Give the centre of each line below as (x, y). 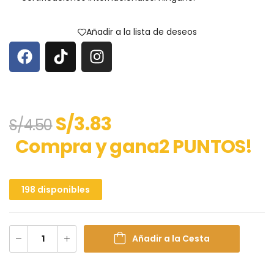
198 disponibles (56, 189)
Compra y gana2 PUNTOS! (134, 146)
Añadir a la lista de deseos (141, 32)
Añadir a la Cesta (171, 238)
